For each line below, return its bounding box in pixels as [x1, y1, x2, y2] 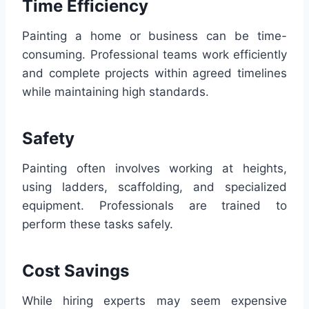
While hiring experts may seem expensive [22, 293, 287, 308]
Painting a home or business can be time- [22, 28, 287, 43]
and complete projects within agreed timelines [22, 66, 287, 80]
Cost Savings [22, 260, 129, 281]
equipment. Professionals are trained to [22, 198, 287, 212]
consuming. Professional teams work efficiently [22, 47, 287, 61]
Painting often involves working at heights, [22, 161, 287, 175]
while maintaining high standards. [22, 84, 209, 99]
